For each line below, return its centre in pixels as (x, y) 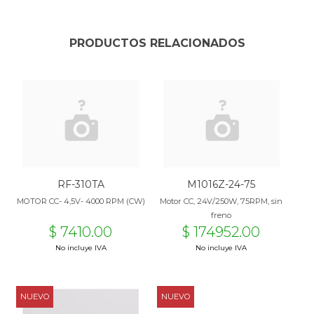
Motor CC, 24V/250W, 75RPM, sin (221, 202)
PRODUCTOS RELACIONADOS (157, 43)
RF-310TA (81, 185)
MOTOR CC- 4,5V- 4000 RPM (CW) (81, 202)
